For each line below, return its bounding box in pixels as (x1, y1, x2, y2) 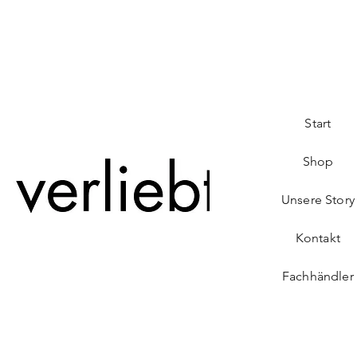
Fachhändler (282, 269, 354, 284)
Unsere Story (280, 192, 355, 207)
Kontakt (295, 230, 340, 245)
